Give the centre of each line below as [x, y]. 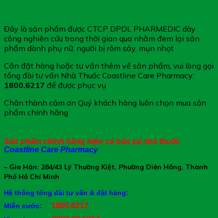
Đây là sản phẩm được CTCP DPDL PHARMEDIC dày [100, 28]
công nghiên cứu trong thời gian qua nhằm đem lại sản [102, 38]
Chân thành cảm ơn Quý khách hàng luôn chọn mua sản [105, 102]
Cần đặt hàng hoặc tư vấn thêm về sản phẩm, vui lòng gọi [109, 65]
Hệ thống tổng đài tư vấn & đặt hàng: [66, 192]
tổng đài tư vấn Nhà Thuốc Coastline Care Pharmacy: [99, 75]
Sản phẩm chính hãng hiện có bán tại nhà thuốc [92, 141]
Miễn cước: [28, 206]
